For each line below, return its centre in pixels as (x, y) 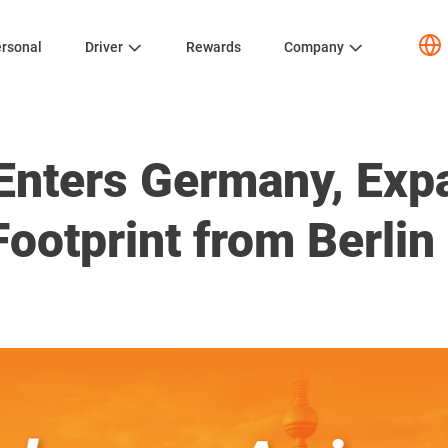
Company (314, 47)
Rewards (213, 47)
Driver (104, 47)
